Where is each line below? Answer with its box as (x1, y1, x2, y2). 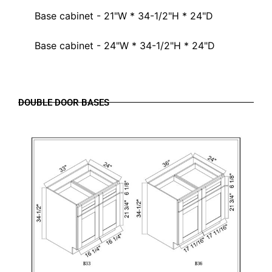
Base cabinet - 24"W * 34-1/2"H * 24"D (35, 39, 215, 52)
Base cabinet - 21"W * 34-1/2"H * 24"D (35, 10, 213, 22)
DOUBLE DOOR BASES (18, 97, 109, 108)
